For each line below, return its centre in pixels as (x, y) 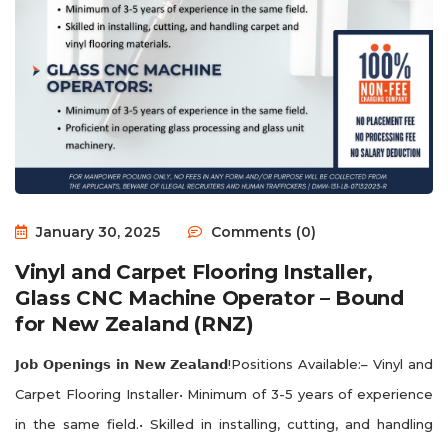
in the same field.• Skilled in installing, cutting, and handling (224, 423)
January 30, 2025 (96, 231)
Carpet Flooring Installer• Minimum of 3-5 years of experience (224, 393)
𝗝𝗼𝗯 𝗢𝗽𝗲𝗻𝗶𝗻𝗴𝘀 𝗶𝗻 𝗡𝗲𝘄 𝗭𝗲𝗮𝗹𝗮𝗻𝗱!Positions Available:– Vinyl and (224, 363)
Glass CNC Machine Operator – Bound (209, 297)
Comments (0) (261, 231)
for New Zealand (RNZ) (134, 323)
